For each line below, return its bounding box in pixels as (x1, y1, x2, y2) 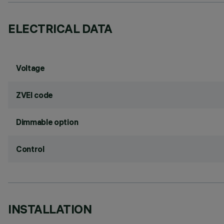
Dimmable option (16, 117, 78, 127)
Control (16, 144, 44, 154)
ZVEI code (16, 90, 53, 100)
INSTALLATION (8, 201, 92, 216)
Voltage (16, 63, 45, 73)
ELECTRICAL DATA (8, 21, 112, 36)
